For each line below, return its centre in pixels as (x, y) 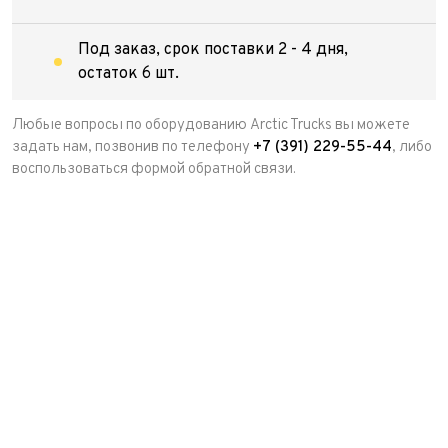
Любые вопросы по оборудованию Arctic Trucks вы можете (211, 125)
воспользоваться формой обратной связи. (154, 169)
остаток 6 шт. (128, 74)
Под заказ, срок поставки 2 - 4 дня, (212, 50)
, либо (412, 147)
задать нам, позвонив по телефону (132, 147)
